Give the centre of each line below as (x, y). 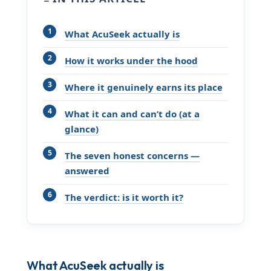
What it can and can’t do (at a (132, 114)
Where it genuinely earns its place (144, 87)
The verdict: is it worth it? (124, 198)
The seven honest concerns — (132, 156)
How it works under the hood (132, 61)
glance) (82, 129)
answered (87, 171)
